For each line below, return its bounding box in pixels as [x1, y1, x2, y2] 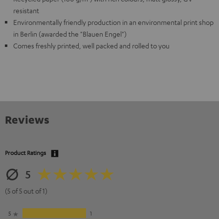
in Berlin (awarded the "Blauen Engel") [13, 29, 127, 38]
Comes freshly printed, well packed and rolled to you [13, 41, 170, 50]
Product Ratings [5, 149, 46, 156]
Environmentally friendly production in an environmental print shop [13, 18, 214, 26]
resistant [13, 6, 39, 15]
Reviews [5, 112, 49, 126]
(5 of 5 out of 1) [5, 186, 47, 195]
